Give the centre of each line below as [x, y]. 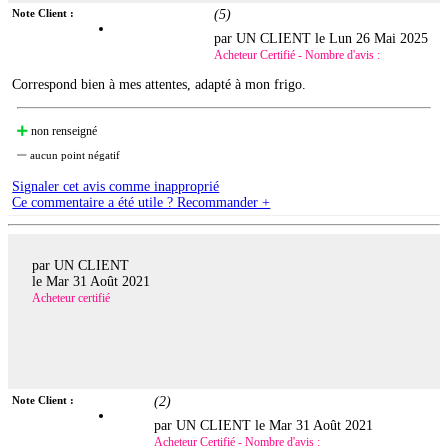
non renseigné [63, 131]
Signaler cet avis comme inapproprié [116, 187]
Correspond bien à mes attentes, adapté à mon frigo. [159, 85]
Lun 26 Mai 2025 [379, 39]
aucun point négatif [74, 155]
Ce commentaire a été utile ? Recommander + [141, 203]
